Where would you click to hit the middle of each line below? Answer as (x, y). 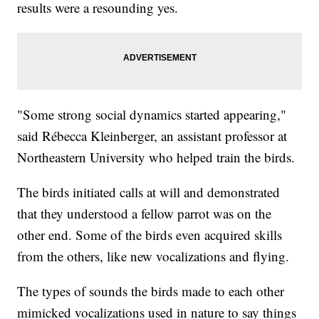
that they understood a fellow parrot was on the (145, 214)
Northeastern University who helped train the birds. (156, 157)
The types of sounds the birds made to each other (151, 291)
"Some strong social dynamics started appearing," (152, 115)
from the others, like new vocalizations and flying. (153, 256)
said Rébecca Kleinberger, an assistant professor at (152, 136)
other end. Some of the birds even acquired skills (150, 235)
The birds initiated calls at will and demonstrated (149, 192)
